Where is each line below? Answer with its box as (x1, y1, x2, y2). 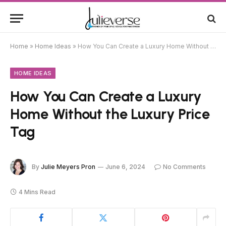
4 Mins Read (19, 188, 55, 196)
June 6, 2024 (105, 162, 145, 171)
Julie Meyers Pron (41, 162, 95, 171)
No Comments (163, 162, 206, 171)
